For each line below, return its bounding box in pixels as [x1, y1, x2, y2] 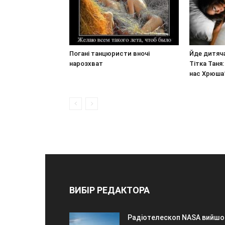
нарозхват [69, 59, 103, 67]
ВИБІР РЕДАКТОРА [69, 184, 150, 195]
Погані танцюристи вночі [69, 49, 150, 57]
